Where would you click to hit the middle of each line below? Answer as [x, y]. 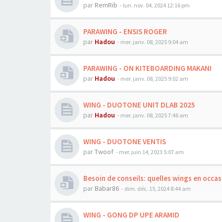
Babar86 [107, 188]
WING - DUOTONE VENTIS [125, 141]
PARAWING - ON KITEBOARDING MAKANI [147, 68]
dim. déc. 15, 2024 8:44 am [158, 189]
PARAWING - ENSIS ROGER [125, 31]
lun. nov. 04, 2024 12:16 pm [156, 5]
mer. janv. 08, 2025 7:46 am [154, 115]
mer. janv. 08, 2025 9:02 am [154, 79]
